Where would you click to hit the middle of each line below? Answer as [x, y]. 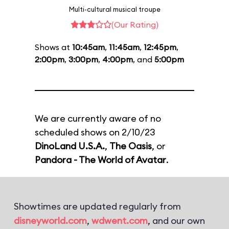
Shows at [53, 47]
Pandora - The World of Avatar [100, 160]
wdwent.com [120, 221]
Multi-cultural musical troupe [114, 9]
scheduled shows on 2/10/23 [95, 132]
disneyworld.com [50, 221]
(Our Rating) [135, 25]
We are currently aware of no [98, 118]
